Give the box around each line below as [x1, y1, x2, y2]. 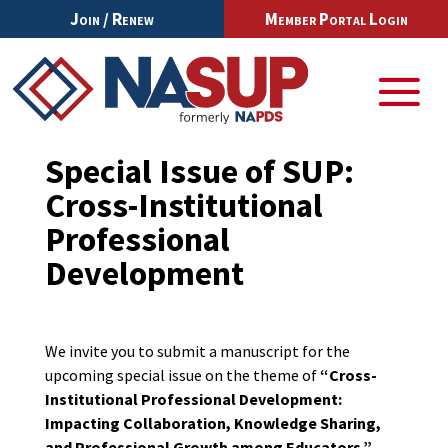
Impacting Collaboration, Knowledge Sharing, [44, 413, 381, 434]
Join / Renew [70, 8, 154, 30]
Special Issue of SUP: [44, 150, 354, 193]
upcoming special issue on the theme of [44, 365, 320, 386]
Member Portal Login [264, 8, 408, 30]
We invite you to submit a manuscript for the [44, 341, 350, 362]
